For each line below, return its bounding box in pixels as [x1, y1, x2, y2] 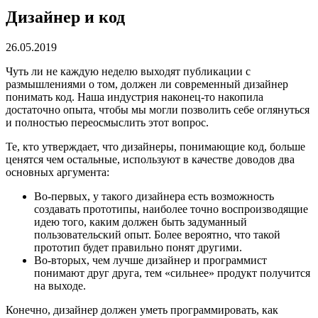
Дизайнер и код [6, 7, 125, 26]
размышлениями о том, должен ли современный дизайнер [6, 77, 288, 90]
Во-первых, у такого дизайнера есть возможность [34, 190, 274, 202]
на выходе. [34, 279, 86, 292]
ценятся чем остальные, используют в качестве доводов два [6, 153, 295, 165]
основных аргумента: [6, 165, 109, 178]
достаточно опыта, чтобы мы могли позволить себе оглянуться [6, 103, 309, 116]
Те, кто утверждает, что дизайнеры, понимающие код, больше [6, 140, 305, 153]
